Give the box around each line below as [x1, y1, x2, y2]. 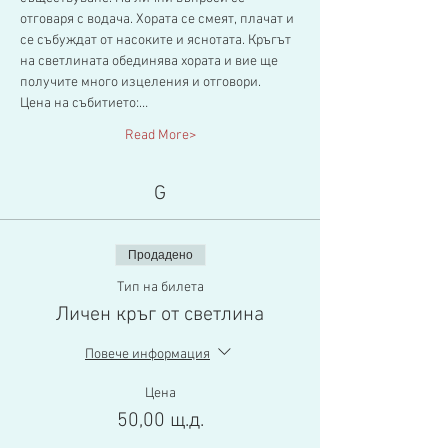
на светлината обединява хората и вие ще [20, 53, 281, 70]
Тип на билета [116, 279, 204, 296]
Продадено [127, 248, 193, 262]
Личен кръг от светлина [56, 303, 264, 327]
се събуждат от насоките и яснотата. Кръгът [20, 32, 294, 49]
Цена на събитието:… [20, 95, 148, 112]
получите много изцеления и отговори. [20, 74, 261, 91]
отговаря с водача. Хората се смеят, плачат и [20, 11, 297, 28]
